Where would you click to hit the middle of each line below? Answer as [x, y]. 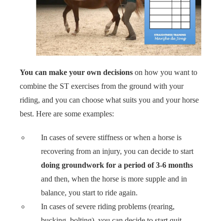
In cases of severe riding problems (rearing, [108, 206]
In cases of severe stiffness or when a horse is [111, 137]
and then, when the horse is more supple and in [114, 179]
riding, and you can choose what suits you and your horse [109, 100]
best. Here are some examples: [67, 113]
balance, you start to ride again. [90, 192]
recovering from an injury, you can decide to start [117, 151]
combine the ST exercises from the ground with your [102, 86]
